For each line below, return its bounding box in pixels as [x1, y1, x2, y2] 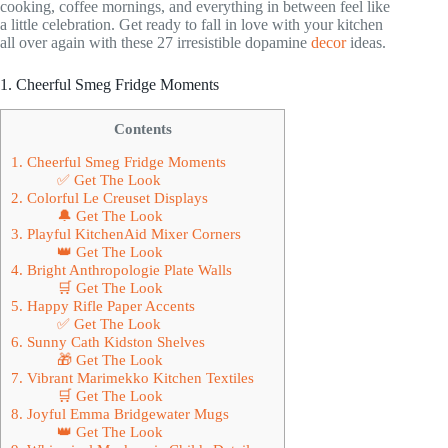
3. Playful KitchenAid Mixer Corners [11, 224, 241, 242]
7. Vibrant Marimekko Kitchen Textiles [11, 368, 254, 386]
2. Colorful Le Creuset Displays [11, 188, 208, 206]
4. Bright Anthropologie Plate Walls [11, 260, 232, 278]
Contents [113, 119, 172, 137]
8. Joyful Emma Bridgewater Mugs [11, 404, 229, 422]
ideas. [346, 34, 386, 51]
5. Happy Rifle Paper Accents [11, 296, 195, 314]
